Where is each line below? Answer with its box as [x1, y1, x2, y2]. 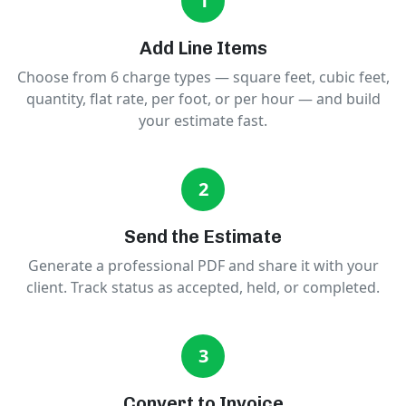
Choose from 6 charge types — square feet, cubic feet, [16, 67, 390, 87]
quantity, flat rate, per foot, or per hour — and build [25, 89, 381, 109]
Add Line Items [139, 37, 267, 59]
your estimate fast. [139, 111, 267, 130]
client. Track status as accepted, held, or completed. [26, 277, 380, 297]
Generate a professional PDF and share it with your [27, 256, 379, 275]
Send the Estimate [124, 226, 282, 247]
